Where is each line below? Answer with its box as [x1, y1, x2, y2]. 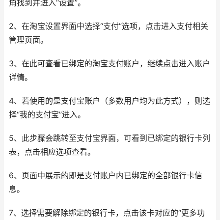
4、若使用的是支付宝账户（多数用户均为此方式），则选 [9, 96, 210, 106]
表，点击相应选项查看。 [9, 147, 95, 157]
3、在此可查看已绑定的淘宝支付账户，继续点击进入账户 [9, 59, 210, 68]
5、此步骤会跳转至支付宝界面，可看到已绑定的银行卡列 [9, 134, 210, 143]
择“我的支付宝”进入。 [9, 110, 85, 119]
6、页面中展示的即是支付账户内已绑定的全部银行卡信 [9, 171, 202, 180]
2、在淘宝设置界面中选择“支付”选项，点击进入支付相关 [9, 22, 208, 31]
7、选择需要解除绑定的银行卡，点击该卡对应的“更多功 [9, 208, 205, 218]
